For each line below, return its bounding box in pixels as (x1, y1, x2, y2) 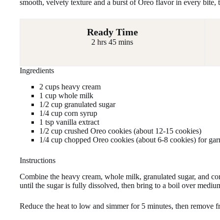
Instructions (20, 156, 55, 165)
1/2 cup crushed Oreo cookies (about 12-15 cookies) (39, 126, 201, 135)
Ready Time (86, 27, 138, 37)
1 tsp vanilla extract (39, 117, 99, 126)
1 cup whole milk (39, 91, 93, 100)
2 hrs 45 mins (91, 38, 134, 46)
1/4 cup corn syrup (39, 109, 97, 117)
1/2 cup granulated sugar (39, 100, 115, 109)
